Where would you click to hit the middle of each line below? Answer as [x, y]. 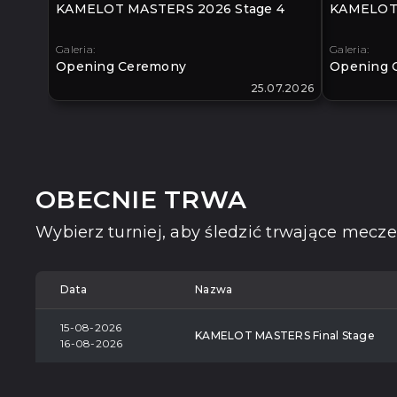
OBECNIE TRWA [141, 199]
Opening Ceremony [121, 67]
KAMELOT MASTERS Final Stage [285, 336]
